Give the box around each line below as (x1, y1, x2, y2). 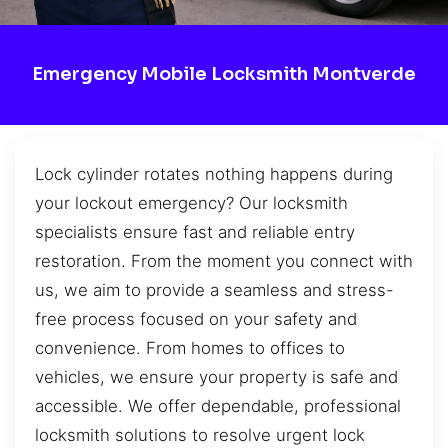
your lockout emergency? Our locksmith (35, 192, 348, 213)
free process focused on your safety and (35, 308, 357, 329)
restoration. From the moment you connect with (35, 250, 413, 271)
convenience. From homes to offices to (35, 337, 345, 358)
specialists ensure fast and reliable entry (35, 221, 355, 242)
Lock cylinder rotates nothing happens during (35, 163, 393, 184)
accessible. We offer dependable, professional (35, 395, 401, 416)
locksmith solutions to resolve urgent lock (35, 424, 365, 445)
